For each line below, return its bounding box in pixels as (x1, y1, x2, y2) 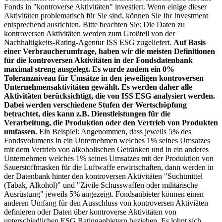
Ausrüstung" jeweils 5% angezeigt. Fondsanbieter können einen (4, 189, 204, 198)
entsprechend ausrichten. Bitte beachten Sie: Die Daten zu (4, 20, 185, 29)
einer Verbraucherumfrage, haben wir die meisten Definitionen (4, 47, 215, 55)
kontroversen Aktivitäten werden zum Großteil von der (4, 29, 175, 38)
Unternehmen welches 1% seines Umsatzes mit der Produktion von (4, 154, 214, 163)
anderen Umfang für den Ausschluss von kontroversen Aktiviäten (4, 198, 208, 207)
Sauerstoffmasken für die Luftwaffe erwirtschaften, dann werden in (4, 163, 214, 171)
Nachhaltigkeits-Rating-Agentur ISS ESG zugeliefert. (4, 38, 173, 47)
